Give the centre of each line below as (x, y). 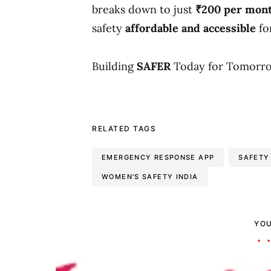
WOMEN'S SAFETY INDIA (150, 176)
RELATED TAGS (124, 128)
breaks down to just (144, 9)
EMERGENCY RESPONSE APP (158, 157)
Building (114, 66)
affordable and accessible (192, 28)
